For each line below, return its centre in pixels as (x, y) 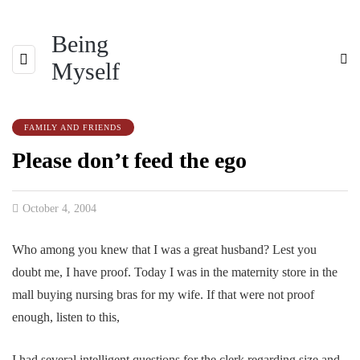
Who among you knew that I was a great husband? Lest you (164, 250)
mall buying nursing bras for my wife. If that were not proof (163, 295)
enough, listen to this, (66, 317)
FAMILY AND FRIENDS (73, 127)
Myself (86, 71)
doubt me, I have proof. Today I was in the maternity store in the (175, 272)
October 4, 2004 (59, 209)
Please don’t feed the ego (129, 160)
